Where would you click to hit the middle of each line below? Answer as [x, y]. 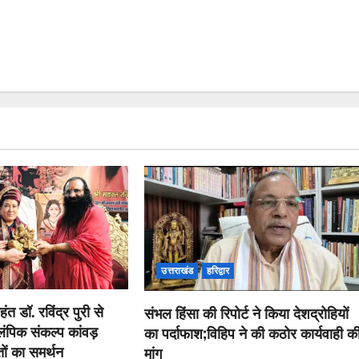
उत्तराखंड [177, 271]
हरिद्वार [218, 271]
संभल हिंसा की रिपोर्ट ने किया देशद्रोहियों [247, 313]
